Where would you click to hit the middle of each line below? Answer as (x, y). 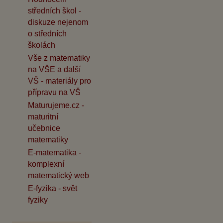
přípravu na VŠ (54, 93)
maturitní (43, 117)
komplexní (46, 164)
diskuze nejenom (58, 22)
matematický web (58, 176)
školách (42, 45)
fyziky (38, 200)
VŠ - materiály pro (59, 81)
